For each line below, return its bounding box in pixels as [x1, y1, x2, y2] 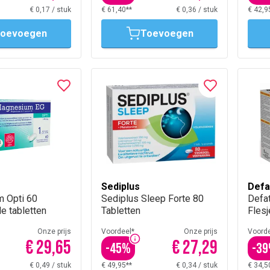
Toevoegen [140, 28, 193, 39]
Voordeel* [101, 227, 134, 236]
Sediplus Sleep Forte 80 [101, 193, 204, 204]
